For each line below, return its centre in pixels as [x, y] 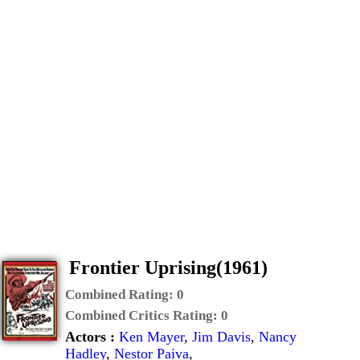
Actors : [92, 337]
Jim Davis [221, 337]
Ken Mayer [151, 337]
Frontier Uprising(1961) [168, 268]
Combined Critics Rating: [143, 315]
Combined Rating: [121, 295]
